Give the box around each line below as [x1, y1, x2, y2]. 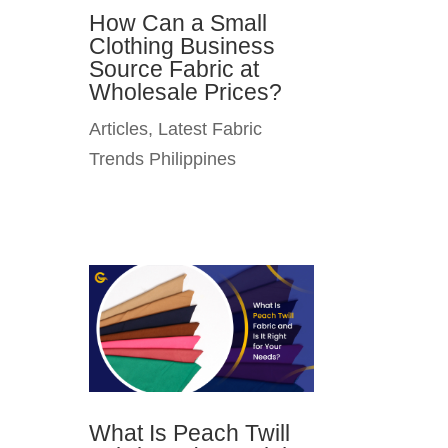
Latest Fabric [158, 119, 263, 140]
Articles [89, 119, 149, 140]
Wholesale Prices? [89, 79, 283, 106]
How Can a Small [89, 10, 268, 37]
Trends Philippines [89, 149, 237, 170]
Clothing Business [89, 33, 276, 60]
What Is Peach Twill [89, 419, 291, 446]
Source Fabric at [89, 56, 260, 83]
